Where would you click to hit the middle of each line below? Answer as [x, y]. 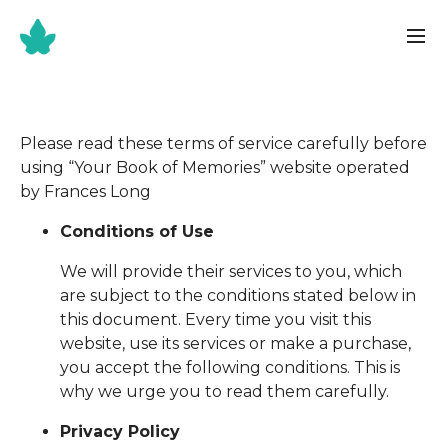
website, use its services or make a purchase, [235, 343]
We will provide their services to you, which [231, 271]
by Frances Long [89, 191]
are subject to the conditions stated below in [238, 295]
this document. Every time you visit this [215, 319]
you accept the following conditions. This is [230, 367]
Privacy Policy [120, 431]
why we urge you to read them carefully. [224, 391]
